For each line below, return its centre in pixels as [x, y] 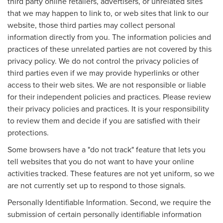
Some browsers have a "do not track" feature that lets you [107, 149]
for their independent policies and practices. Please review [109, 96]
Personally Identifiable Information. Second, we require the [109, 202]
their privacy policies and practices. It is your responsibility [108, 108]
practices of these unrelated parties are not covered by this [110, 49]
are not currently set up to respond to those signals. [97, 185]
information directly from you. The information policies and [109, 37]
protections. [28, 132]
